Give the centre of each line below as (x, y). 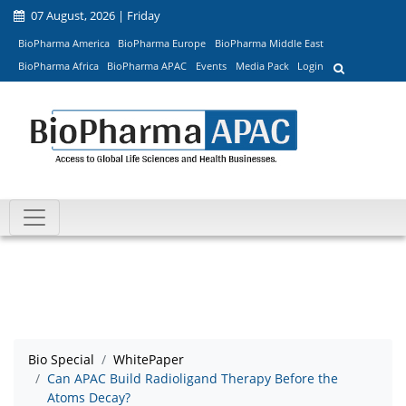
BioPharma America (63, 43)
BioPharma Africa (58, 66)
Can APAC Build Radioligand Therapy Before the (193, 379)
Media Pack (262, 66)
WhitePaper (149, 360)
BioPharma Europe (162, 43)
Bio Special (61, 360)
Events (211, 66)
